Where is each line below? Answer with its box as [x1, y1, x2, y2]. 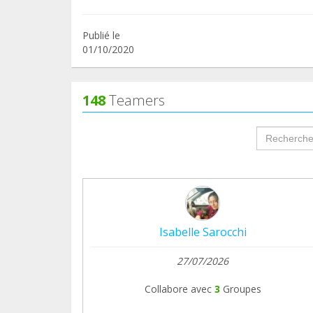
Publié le [82, 28, 120, 42]
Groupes [222, 282, 261, 296]
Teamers [105, 90, 165, 110]
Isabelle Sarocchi [159, 224, 247, 240]
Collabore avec [144, 282, 212, 296]
